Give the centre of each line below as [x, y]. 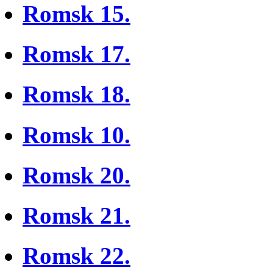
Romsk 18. [76, 94]
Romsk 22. [76, 256]
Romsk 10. [76, 135]
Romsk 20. [76, 175]
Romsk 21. [76, 216]
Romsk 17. [76, 54]
